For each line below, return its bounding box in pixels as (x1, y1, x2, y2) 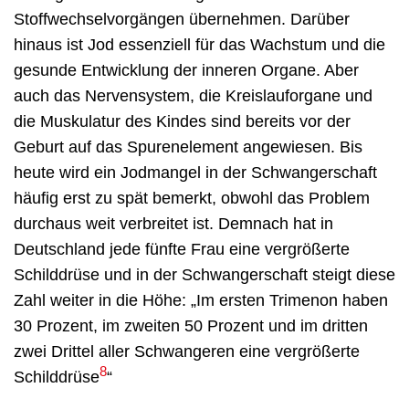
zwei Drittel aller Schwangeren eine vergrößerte (14, 342, 360, 361)
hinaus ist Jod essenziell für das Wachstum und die (14, 36, 385, 54)
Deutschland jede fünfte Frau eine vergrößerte (14, 240, 350, 258)
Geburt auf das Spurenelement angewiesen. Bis (14, 138, 362, 156)
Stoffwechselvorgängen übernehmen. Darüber (14, 10, 350, 28)
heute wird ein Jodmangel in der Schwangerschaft (14, 163, 377, 182)
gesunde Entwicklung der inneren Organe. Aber (14, 61, 359, 79)
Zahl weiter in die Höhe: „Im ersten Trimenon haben (14, 291, 388, 309)
